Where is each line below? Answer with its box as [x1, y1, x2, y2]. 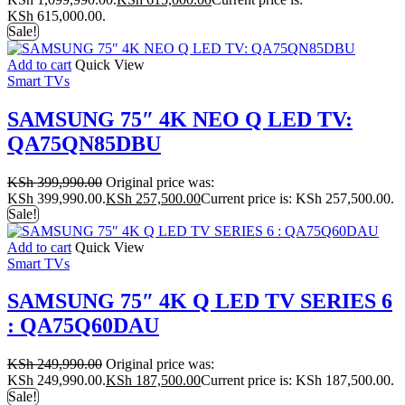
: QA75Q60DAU [7, 314, 159, 338]
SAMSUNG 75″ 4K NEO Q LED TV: [7, 107, 353, 131]
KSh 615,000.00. [7, 7, 106, 24]
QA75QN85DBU [7, 131, 161, 155]
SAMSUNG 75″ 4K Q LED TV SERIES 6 [7, 289, 392, 314]
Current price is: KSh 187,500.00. [201, 372, 394, 389]
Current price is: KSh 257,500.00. [201, 190, 394, 206]
